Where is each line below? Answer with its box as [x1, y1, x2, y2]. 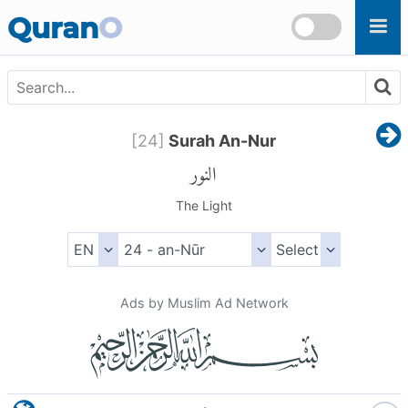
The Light [175, 198, 232, 214]
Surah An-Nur [165, 131, 277, 151]
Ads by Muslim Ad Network [119, 295, 289, 311]
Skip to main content [7, 2, 151, 20]
